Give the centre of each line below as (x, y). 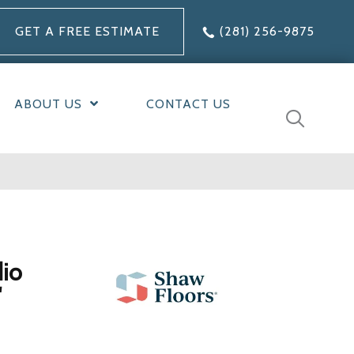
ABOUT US (48, 104)
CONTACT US (188, 104)
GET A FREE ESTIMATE (87, 31)
